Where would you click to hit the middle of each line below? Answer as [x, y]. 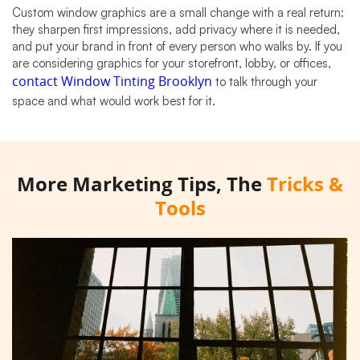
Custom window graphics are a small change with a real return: [178, 13]
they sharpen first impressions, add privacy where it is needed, [176, 30]
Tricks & [305, 186]
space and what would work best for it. [114, 101]
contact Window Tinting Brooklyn [112, 82]
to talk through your [265, 82]
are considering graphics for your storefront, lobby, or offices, [172, 63]
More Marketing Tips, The [142, 186]
